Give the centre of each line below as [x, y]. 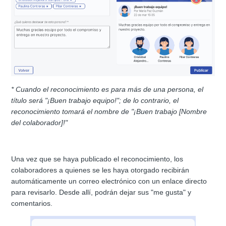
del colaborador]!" [40, 123]
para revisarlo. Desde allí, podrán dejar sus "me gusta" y [101, 192]
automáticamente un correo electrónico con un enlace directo [109, 181]
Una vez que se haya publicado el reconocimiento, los [97, 159]
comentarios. [32, 204]
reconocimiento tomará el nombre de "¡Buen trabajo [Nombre [109, 112]
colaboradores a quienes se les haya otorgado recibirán [100, 170]
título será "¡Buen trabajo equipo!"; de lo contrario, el [95, 101]
